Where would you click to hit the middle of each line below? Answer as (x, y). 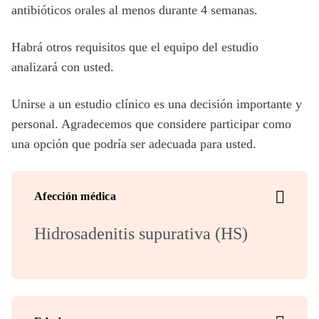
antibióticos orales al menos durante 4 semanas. (135, 10)
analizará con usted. (63, 67)
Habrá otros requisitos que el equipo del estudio (135, 47)
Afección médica (75, 196)
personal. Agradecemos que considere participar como (151, 124)
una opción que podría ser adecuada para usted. (134, 144)
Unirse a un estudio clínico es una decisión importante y (157, 104)
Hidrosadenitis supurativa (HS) (141, 234)
